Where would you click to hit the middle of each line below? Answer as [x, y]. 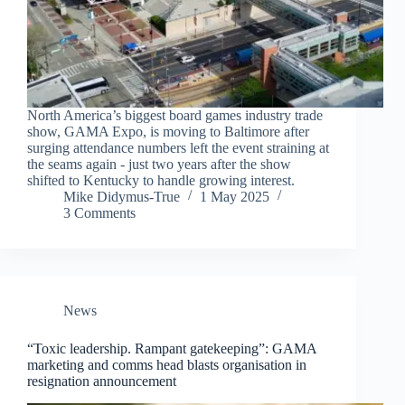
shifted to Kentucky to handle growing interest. [161, 180]
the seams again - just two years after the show [159, 164]
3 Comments [99, 212]
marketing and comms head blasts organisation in [167, 364]
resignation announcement [102, 381]
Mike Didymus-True [122, 196]
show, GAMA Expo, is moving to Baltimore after [168, 131]
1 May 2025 [235, 196]
